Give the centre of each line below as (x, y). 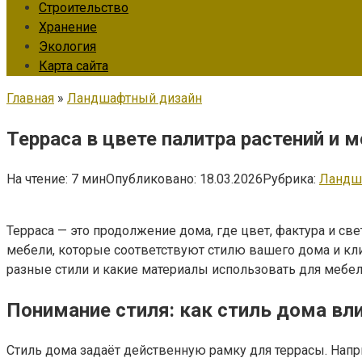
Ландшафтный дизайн (135, 98)
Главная (30, 98)
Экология (67, 46)
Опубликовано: (151, 179)
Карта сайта (74, 66)
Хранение (68, 27)
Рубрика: (289, 179)
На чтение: (37, 179)
